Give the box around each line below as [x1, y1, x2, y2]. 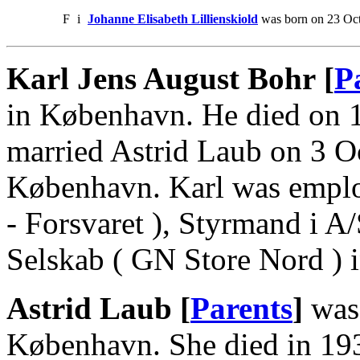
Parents [190, 290, 292, 325]
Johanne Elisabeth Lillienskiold [88, 11, 258, 26]
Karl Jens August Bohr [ [6, 60, 334, 96]
